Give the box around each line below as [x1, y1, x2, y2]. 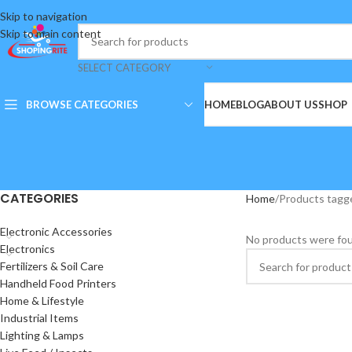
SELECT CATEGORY [78, 60, 170, 74]
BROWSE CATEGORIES [26, 97, 138, 111]
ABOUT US [264, 98, 318, 111]
